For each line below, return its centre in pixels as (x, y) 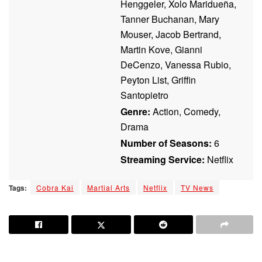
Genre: (135, 111)
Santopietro (144, 95)
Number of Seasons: (166, 143)
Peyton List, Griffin (158, 80)
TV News (197, 187)
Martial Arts (108, 187)
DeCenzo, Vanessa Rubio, (176, 64)
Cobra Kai (55, 187)
